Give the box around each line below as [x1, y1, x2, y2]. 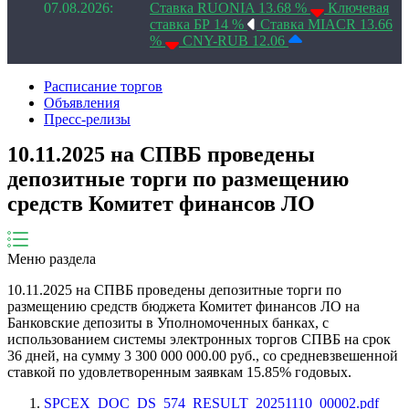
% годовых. [279, 364, 351, 381]
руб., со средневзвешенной [226, 348, 398, 364]
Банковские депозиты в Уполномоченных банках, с [7, 315, 329, 331]
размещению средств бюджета [7, 299, 199, 315]
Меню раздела [7, 251, 96, 267]
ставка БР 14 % [150, 16, 247, 33]
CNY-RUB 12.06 [183, 33, 288, 49]
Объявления [44, 95, 120, 111]
